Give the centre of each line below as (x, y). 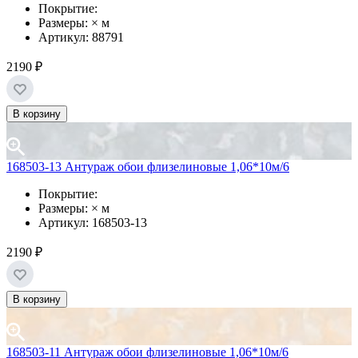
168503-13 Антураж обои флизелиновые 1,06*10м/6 (148, 167)
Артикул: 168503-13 (93, 223)
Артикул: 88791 (81, 38)
